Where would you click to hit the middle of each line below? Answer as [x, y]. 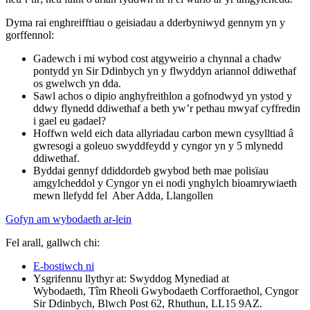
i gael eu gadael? [71, 120]
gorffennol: [31, 35]
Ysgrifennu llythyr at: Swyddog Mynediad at [131, 278]
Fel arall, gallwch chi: [53, 242]
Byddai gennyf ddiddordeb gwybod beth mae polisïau [151, 170]
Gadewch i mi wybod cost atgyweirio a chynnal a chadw [157, 58]
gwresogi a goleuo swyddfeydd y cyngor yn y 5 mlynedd [158, 145]
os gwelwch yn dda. [79, 83]
